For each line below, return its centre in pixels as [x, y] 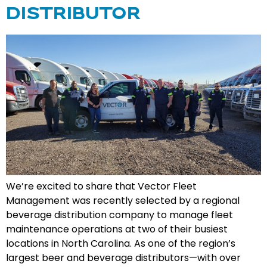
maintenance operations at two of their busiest [117, 229]
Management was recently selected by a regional [123, 200]
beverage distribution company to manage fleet [119, 215]
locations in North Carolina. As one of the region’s [121, 243]
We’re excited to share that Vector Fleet [101, 186]
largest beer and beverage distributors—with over [123, 257]
